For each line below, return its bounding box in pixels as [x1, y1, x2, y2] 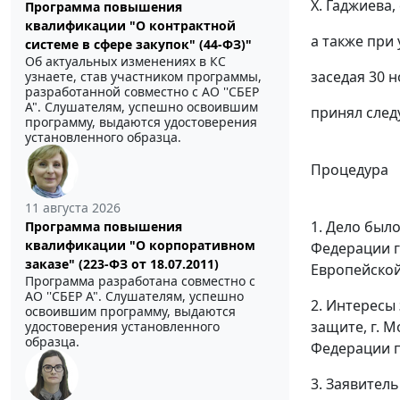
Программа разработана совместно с [25, 271, 255, 289]
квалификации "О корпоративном [25, 236, 255, 254]
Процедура [311, 159, 388, 179]
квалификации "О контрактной [25, 16, 236, 34]
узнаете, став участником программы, [25, 67, 262, 85]
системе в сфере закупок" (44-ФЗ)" [25, 35, 252, 53]
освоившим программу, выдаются [25, 302, 236, 320]
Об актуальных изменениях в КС [25, 52, 226, 70]
